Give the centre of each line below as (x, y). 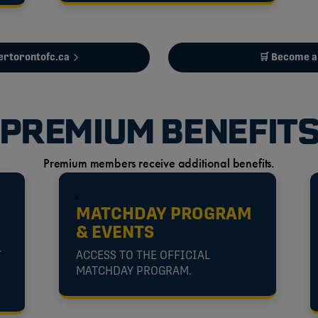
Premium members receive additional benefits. (159, 164)
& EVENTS (115, 233)
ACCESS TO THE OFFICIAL (143, 256)
